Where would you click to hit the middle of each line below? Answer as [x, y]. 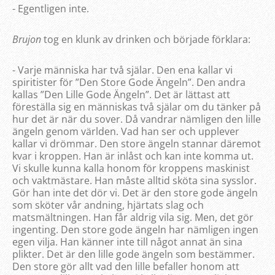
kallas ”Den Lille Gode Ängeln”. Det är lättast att [121, 94]
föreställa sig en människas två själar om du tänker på [137, 107]
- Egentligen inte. [51, 8]
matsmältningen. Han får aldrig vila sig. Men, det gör [133, 217]
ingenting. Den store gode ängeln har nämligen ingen [135, 229]
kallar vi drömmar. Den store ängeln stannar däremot [137, 143]
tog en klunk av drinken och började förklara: [146, 39]
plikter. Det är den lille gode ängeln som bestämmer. [134, 254]
